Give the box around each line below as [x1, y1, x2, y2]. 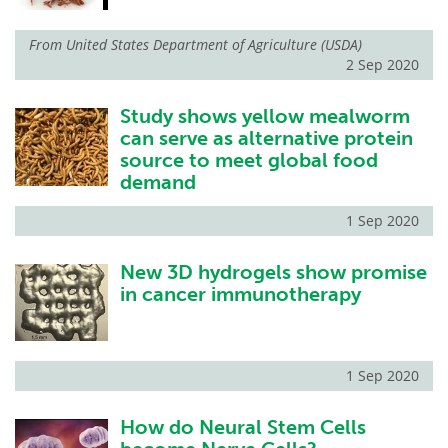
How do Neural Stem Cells [119, 414, 366, 439]
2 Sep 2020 [346, 55, 419, 75]
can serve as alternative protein [119, 126, 413, 151]
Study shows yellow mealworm [119, 104, 410, 129]
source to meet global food [119, 148, 378, 173]
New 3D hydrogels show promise [119, 259, 427, 284]
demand [119, 170, 196, 195]
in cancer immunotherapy [119, 281, 361, 306]
